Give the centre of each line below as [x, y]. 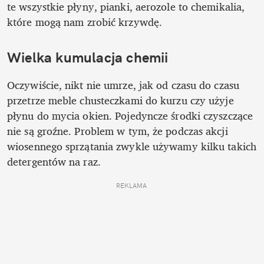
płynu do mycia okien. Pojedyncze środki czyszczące [130, 116]
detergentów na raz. [56, 162]
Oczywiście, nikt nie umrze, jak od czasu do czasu [123, 85]
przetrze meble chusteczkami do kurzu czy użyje [121, 100]
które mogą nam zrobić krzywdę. [85, 22]
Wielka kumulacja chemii [88, 57]
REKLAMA [132, 186]
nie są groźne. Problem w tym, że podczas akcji [118, 131]
